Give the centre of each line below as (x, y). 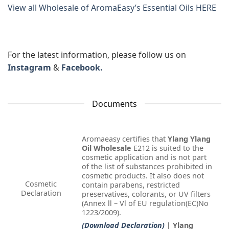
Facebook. (82, 67)
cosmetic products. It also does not (143, 175)
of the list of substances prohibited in (147, 166)
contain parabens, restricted (131, 185)
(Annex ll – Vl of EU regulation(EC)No (145, 203)
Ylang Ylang (189, 139)
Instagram (29, 67)
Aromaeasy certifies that (125, 139)
